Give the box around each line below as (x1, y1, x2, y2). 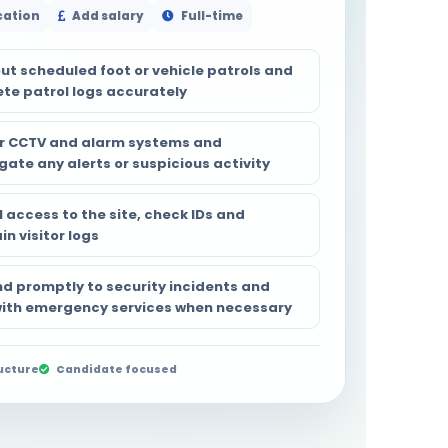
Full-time (178, 7, 243, 24)
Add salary (69, 7, 144, 24)
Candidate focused (53, 361, 177, 377)
